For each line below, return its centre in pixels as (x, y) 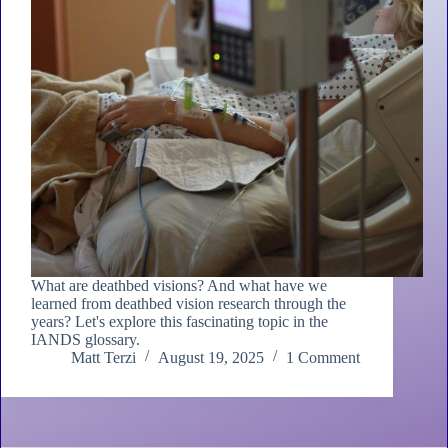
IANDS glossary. (85, 340)
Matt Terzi (103, 358)
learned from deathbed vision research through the (188, 304)
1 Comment (323, 358)
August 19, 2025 (211, 358)
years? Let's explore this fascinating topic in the (179, 322)
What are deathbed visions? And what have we (179, 286)
